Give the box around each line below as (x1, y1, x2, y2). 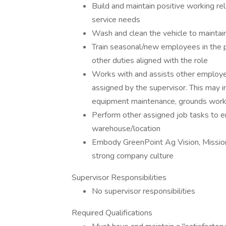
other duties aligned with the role (92, 55, 208, 66)
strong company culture (92, 150, 174, 161)
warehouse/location (92, 123, 160, 134)
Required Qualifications (72, 207, 152, 218)
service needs (92, 14, 140, 25)
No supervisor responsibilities (92, 186, 195, 197)
